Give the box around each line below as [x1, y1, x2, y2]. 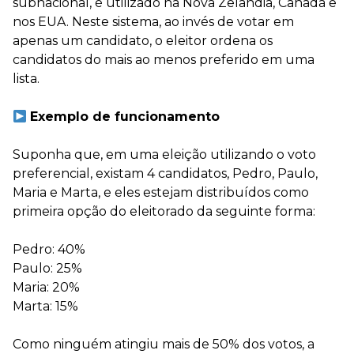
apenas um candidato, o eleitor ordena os [13, 33, 273, 48]
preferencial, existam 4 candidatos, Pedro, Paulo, [13, 166, 318, 181]
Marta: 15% [13, 299, 78, 314]
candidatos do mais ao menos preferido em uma [13, 52, 314, 67]
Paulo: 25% [13, 261, 82, 276]
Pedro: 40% [13, 242, 85, 257]
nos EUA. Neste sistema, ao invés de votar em [13, 14, 294, 29]
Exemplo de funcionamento [30, 109, 220, 124]
